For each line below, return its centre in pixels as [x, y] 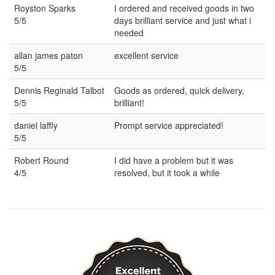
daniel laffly [36, 125]
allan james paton [48, 55]
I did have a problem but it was [174, 160]
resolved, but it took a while [167, 172]
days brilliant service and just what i [183, 20]
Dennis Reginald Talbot [59, 90]
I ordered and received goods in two [184, 8]
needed [129, 32]
